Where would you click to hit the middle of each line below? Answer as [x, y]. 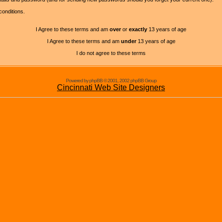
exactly [138, 29]
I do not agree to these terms [111, 53]
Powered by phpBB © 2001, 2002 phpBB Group [111, 81]
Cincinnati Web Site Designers [111, 87]
